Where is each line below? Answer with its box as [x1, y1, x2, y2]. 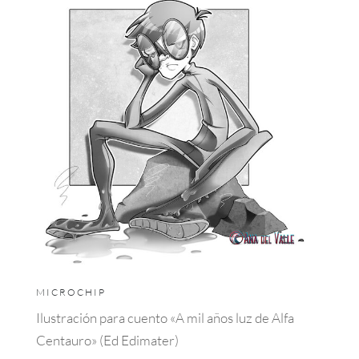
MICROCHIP [35, 285, 106, 298]
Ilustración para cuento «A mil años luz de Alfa [35, 309, 294, 326]
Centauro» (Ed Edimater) [35, 331, 179, 349]
